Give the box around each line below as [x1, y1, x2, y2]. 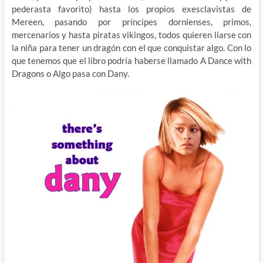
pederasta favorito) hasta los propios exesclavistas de [11, 4, 252, 15]
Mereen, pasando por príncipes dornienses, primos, [11, 16, 252, 28]
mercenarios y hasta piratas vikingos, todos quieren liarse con [11, 29, 252, 41]
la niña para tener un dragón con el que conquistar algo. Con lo [11, 42, 252, 53]
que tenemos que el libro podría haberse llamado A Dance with [11, 55, 252, 66]
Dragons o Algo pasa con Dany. [11, 68, 129, 79]
